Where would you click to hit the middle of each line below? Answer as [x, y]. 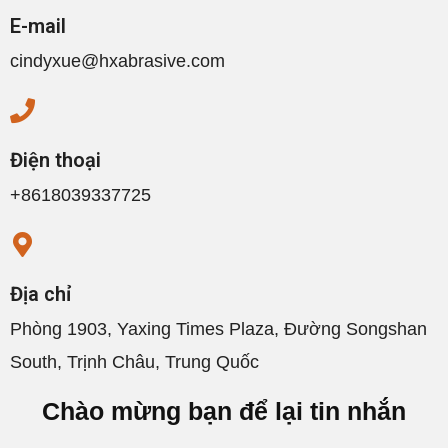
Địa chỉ [40, 293]
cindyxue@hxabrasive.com [117, 60]
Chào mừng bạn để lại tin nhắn [224, 410]
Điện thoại [55, 159]
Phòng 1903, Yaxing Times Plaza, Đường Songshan [218, 328]
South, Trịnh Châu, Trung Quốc [134, 361]
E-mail [38, 25]
